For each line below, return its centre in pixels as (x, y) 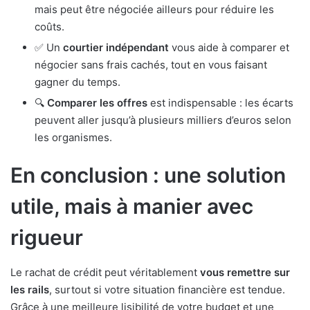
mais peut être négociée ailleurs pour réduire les (154, 10)
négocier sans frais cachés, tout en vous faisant (151, 65)
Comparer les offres (97, 103)
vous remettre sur (245, 273)
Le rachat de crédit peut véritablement (105, 273)
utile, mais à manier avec (132, 207)
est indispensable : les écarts (220, 103)
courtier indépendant (116, 48)
